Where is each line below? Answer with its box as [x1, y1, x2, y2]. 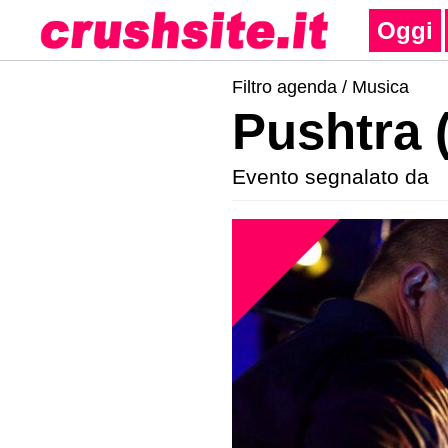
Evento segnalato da [232, 165, 429, 188]
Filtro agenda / [232, 77, 352, 97]
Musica [352, 77, 409, 97]
